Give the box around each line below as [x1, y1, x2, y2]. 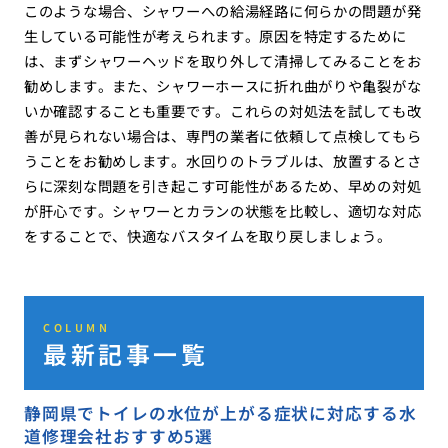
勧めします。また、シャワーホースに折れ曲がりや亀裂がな [23, 75, 422, 97]
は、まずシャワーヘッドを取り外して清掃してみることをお [23, 50, 422, 72]
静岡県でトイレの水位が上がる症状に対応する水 [23, 400, 417, 425]
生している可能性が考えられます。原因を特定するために [23, 25, 407, 47]
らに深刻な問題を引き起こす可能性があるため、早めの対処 [23, 175, 422, 197]
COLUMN [43, 319, 111, 335]
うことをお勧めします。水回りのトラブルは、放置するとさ [23, 150, 422, 172]
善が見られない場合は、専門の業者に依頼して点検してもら [23, 125, 422, 147]
